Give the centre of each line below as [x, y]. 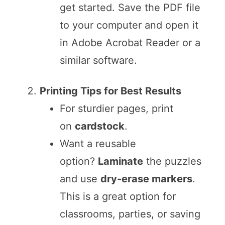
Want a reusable [98, 143]
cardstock [99, 126]
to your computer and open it [129, 25]
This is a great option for [118, 196]
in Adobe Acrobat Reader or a [130, 42]
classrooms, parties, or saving [130, 214]
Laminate [120, 161]
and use [80, 179]
